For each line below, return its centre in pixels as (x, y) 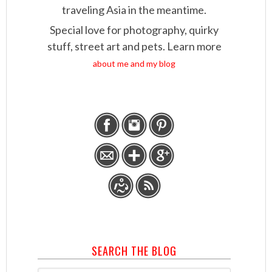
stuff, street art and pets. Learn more (134, 46)
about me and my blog (134, 63)
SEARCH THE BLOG (134, 250)
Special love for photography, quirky (134, 29)
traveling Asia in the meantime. (134, 9)
